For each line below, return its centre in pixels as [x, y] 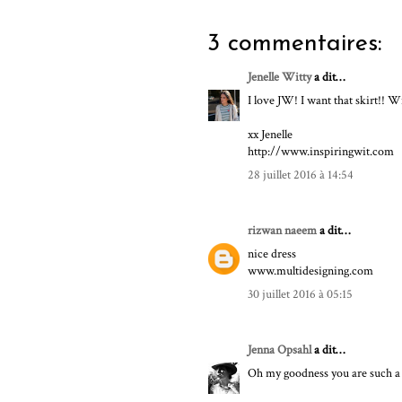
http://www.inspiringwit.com [321, 152]
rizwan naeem [282, 231]
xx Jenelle [270, 135]
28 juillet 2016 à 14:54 [301, 175]
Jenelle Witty [280, 78]
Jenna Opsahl [280, 350]
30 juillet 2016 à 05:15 [300, 295]
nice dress [272, 254]
